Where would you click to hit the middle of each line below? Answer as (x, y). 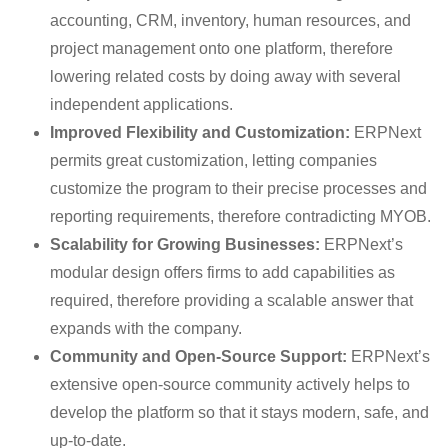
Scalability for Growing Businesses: (185, 244)
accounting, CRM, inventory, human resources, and (230, 20)
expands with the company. (146, 328)
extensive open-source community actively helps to (230, 384)
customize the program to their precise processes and (238, 188)
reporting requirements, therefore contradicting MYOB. (240, 216)
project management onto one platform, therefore (221, 48)
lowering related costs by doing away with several (225, 76)
